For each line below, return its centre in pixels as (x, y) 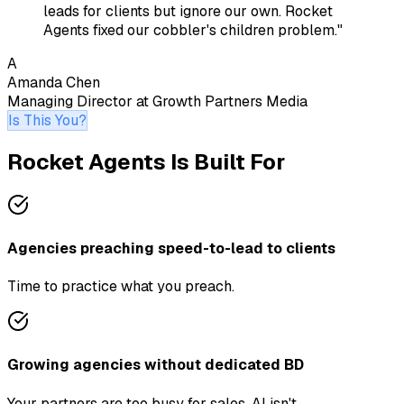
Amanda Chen (54, 82)
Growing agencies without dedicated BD (156, 365)
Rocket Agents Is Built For (146, 161)
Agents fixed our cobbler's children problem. (190, 30)
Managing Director (70, 101)
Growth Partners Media (230, 101)
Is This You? (47, 120)
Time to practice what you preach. (121, 287)
